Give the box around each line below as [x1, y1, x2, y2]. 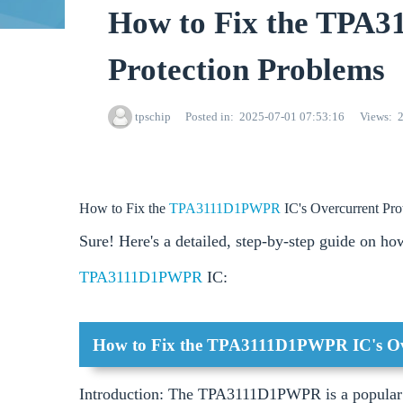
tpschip [134, 110, 171, 124]
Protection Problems [108, 52, 385, 87]
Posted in [184, 110, 230, 124]
